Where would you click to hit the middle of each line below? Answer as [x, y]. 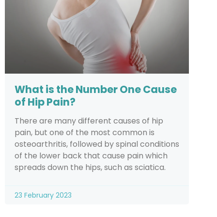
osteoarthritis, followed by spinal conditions [97, 144]
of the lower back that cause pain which [91, 155]
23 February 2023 [43, 195]
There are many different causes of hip [89, 121]
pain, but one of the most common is [85, 132]
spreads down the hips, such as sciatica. [90, 167]
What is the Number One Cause [96, 89]
